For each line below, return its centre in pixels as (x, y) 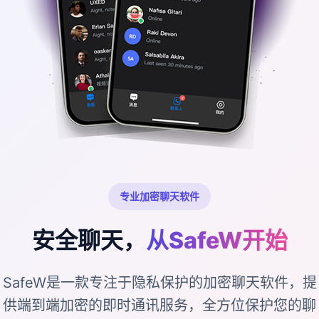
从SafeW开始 (216, 240)
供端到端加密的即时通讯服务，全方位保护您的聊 (159, 305)
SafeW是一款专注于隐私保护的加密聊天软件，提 (159, 283)
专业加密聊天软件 (159, 196)
